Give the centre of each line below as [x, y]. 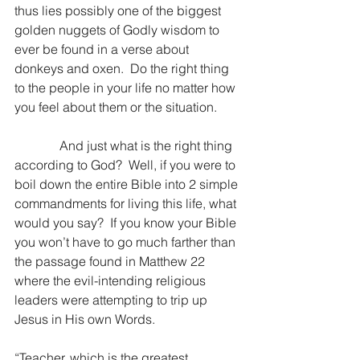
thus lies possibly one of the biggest [119, 10]
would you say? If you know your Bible [127, 223]
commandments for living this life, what [127, 203]
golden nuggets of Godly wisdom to [119, 30]
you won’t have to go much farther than [127, 242]
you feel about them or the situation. [116, 107]
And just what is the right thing [125, 145]
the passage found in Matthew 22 [111, 261]
